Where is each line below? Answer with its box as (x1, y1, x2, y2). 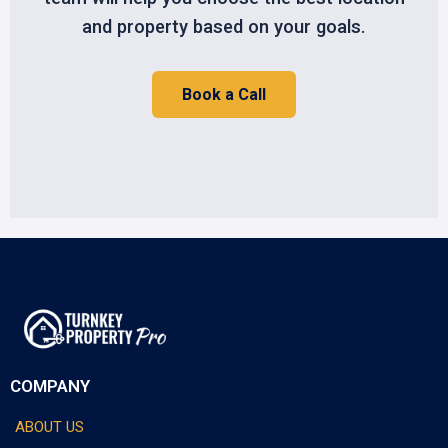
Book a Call (182, 85, 266, 105)
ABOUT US (15, 417, 84, 436)
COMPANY (10, 375, 90, 396)
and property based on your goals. (82, 16, 366, 38)
